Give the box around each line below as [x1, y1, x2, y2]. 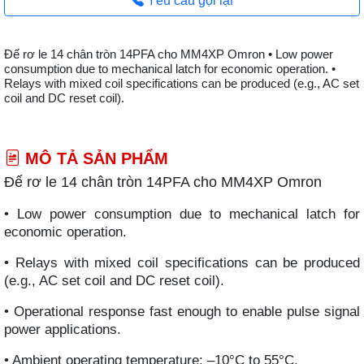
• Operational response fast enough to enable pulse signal [4, 304, 360, 320]
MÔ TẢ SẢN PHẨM [20, 149, 168, 167]
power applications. [4, 322, 121, 338]
